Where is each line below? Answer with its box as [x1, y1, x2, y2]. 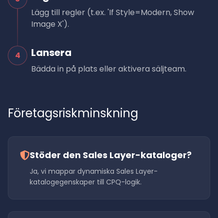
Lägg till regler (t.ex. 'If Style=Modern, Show [31, 7, 194, 18]
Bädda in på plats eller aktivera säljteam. [31, 63, 186, 74]
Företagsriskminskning [8, 105, 138, 121]
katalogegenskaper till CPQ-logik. [30, 177, 142, 187]
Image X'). [31, 18, 69, 30]
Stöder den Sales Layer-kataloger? [30, 149, 192, 161]
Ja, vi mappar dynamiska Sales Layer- [30, 166, 158, 176]
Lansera [31, 46, 72, 59]
